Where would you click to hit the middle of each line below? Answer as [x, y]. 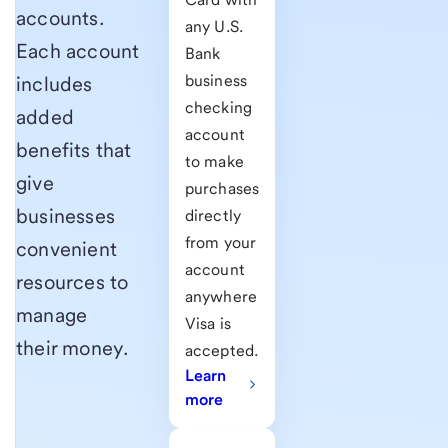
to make [214, 162]
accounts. [60, 18]
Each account [78, 51]
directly [213, 216]
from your [220, 243]
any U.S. [214, 27]
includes [54, 84]
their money [70, 348]
